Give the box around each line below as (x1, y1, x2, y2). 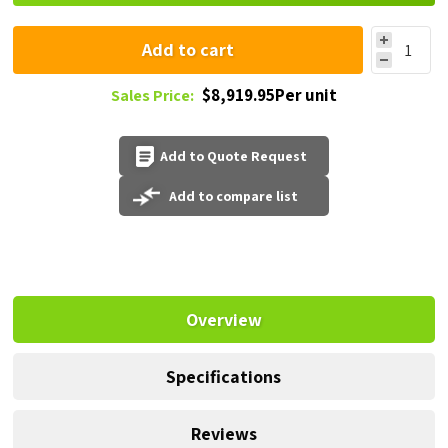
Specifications (166, 365, 282, 389)
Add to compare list (169, 187, 299, 206)
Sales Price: (110, 85, 194, 107)
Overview (185, 308, 262, 332)
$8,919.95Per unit (201, 84, 337, 107)
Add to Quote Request (160, 147, 308, 166)
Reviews (190, 422, 257, 446)
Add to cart (141, 38, 234, 62)
